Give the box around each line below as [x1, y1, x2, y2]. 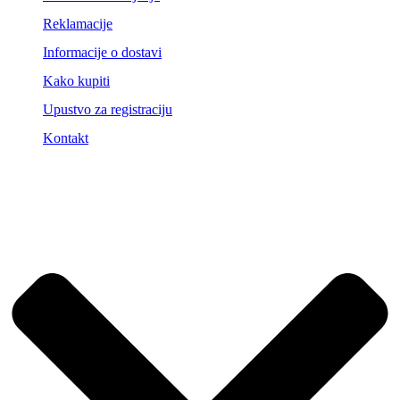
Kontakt [43, 129, 88, 146]
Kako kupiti [43, 72, 110, 88]
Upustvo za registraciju [43, 101, 172, 117]
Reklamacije [43, 15, 112, 31]
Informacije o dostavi [43, 44, 162, 60]
